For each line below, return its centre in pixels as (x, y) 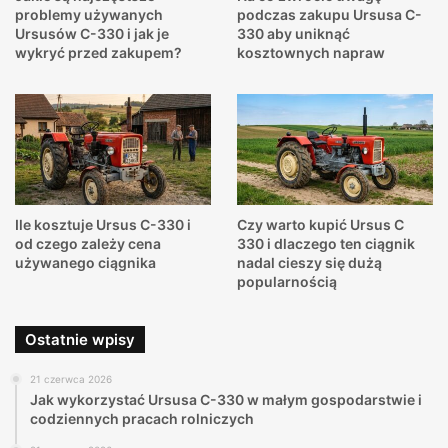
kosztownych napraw (310, 53)
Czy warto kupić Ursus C (320, 225)
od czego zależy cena (88, 244)
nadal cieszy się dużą (309, 263)
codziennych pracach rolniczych (142, 419)
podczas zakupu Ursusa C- (329, 15)
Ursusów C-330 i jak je (92, 34)
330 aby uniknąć (293, 34)
